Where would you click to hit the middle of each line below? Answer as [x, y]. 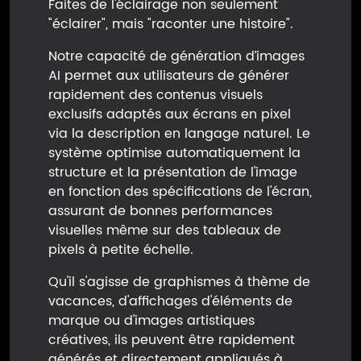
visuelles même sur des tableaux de [165, 230]
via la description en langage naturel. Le [179, 133]
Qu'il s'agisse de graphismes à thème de [179, 282]
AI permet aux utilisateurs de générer [169, 75]
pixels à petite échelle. [121, 249]
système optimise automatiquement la [174, 153]
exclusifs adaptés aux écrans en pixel [170, 114]
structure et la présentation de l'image [173, 172]
